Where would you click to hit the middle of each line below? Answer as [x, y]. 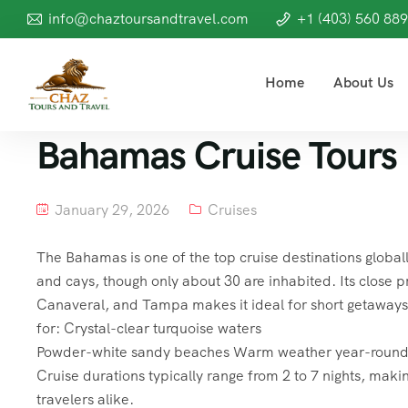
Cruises [232, 210]
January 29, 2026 [110, 210]
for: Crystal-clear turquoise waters [149, 328]
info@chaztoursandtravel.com [148, 19]
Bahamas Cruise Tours [217, 155]
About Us [363, 82]
